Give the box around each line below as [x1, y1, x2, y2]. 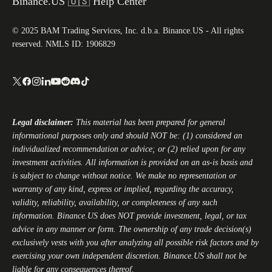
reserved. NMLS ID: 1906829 [12, 39, 115, 49]
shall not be [204, 251, 246, 261]
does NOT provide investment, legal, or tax [98, 211, 246, 221]
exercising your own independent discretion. [12, 251, 163, 261]
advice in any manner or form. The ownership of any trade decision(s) [12, 225, 251, 234]
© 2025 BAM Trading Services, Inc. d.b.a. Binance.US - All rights [12, 25, 243, 35]
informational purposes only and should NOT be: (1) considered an [12, 131, 242, 141]
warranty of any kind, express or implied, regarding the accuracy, [12, 185, 234, 194]
